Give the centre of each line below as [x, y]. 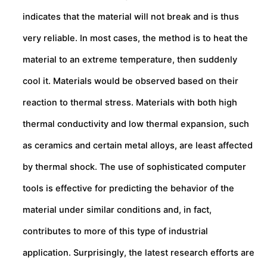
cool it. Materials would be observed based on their [131, 81]
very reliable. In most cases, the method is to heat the [135, 38]
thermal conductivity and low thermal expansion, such [136, 124]
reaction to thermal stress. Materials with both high [130, 102]
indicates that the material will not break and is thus [131, 16]
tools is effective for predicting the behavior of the [128, 188]
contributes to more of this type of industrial [115, 231]
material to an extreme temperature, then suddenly [130, 59]
